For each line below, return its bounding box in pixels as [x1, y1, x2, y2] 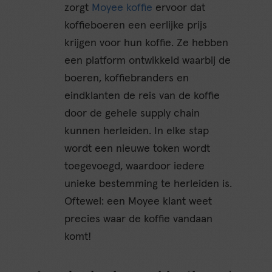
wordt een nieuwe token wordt [64, 143, 211, 154]
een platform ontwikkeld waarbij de [64, 55, 231, 66]
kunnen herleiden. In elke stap [64, 125, 209, 137]
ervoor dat [152, 2, 206, 13]
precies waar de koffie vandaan [64, 213, 213, 225]
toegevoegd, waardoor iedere [64, 160, 205, 172]
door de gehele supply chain [64, 107, 200, 119]
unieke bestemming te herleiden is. [64, 178, 233, 189]
